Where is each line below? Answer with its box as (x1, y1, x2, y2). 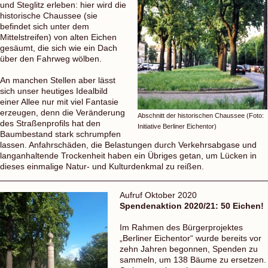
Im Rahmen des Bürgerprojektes (120, 222, 243, 232)
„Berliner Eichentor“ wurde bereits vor (120, 233, 261, 243)
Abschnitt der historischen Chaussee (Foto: (138, 111, 264, 119)
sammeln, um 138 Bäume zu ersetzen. (120, 254, 266, 264)
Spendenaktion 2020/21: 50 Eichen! (120, 200, 264, 211)
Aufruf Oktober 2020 (120, 190, 197, 200)
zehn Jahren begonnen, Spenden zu (120, 243, 258, 254)
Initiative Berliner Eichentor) (138, 122, 217, 130)
